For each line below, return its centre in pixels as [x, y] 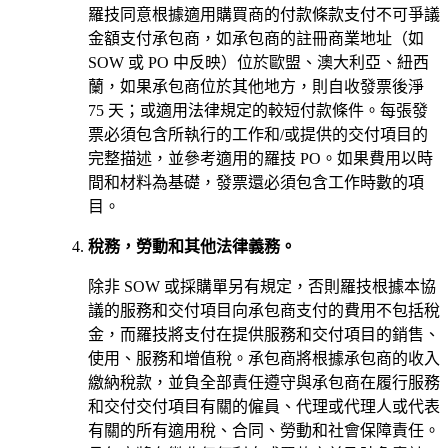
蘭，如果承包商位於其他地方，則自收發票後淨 [256, 86]
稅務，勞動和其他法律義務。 [192, 246]
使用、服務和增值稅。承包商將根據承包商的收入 [264, 358]
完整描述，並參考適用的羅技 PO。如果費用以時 [260, 158]
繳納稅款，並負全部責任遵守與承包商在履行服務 [264, 382]
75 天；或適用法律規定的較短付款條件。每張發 [258, 110]
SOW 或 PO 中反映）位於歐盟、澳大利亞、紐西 [258, 62]
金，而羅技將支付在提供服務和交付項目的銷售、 [264, 334]
